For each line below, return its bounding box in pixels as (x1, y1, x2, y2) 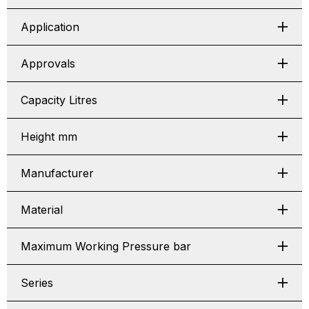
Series (21, 276, 53, 290)
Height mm (21, 130, 77, 143)
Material (21, 203, 63, 217)
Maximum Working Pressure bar (21, 239, 191, 253)
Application (21, 20, 79, 34)
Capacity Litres (21, 93, 97, 107)
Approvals (21, 57, 75, 70)
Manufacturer (21, 166, 94, 180)
